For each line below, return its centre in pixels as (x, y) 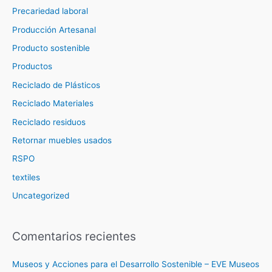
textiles (26, 177)
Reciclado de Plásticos (56, 85)
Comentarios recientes (74, 236)
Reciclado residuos (49, 122)
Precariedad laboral (50, 11)
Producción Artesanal (54, 29)
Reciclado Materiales (53, 104)
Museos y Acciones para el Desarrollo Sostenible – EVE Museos (136, 264)
